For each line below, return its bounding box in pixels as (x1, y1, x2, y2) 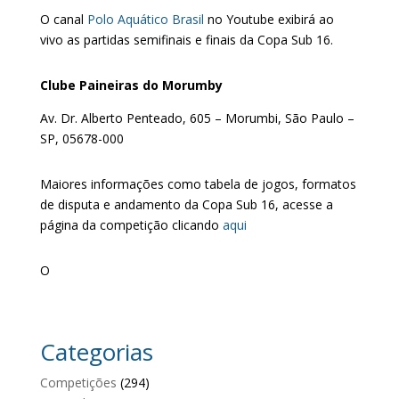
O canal (39, 10, 84, 28)
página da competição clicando (39, 216, 219, 233)
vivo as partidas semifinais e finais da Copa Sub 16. (39, 30, 333, 48)
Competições (39, 373, 117, 391)
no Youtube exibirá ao (207, 10, 334, 28)
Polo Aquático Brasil (83, 10, 208, 28)
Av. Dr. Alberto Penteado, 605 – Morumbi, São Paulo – (39, 109, 354, 126)
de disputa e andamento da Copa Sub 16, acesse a (39, 195, 333, 213)
